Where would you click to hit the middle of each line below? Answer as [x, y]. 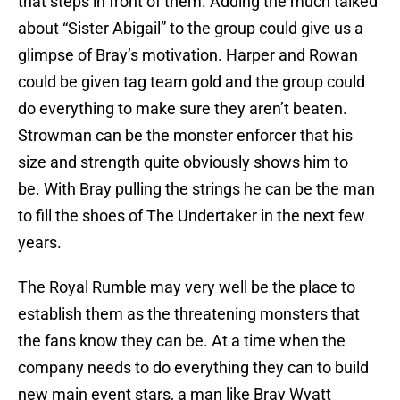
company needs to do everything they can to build [193, 368]
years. [40, 243]
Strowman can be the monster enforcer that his [185, 136]
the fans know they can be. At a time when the [182, 341]
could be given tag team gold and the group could [192, 82]
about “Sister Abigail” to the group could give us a [191, 29]
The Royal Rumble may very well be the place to [187, 287]
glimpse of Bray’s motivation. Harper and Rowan [188, 55]
